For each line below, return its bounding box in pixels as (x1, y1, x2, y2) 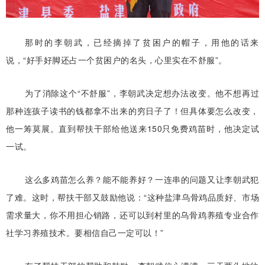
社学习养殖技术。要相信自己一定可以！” (6, 226, 164, 238)
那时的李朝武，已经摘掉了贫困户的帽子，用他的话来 (25, 35, 259, 48)
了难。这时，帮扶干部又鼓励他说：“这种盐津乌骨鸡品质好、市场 (6, 190, 259, 203)
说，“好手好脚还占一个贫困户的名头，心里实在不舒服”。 (6, 53, 227, 66)
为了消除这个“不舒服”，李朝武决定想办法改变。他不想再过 (25, 86, 259, 99)
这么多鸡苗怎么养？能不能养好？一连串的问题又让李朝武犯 (25, 173, 259, 185)
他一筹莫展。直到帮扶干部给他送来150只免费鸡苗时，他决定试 (6, 122, 259, 134)
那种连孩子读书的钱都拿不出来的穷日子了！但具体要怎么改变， (6, 104, 259, 117)
